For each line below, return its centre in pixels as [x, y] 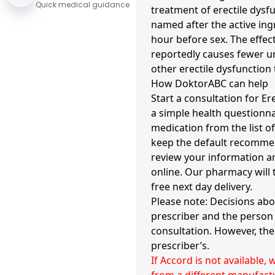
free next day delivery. [201, 186]
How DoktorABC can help [209, 83]
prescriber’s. [180, 245]
